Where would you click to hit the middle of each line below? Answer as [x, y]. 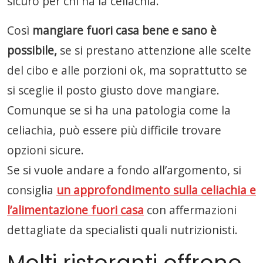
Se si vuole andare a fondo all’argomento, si [124, 170]
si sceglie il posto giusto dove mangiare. [113, 90]
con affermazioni [190, 210]
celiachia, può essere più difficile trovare [114, 130]
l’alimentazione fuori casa [75, 210]
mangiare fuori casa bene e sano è [124, 30]
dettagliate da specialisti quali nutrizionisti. [122, 230]
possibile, [32, 50]
